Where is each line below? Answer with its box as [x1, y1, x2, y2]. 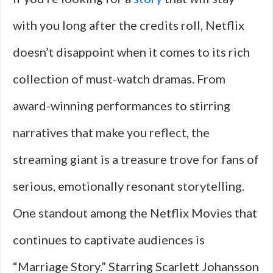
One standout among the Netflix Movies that [13, 205, 257, 220]
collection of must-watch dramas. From [13, 71, 225, 86]
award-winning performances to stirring [13, 98, 230, 113]
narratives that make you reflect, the [13, 125, 210, 140]
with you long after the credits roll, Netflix [13, 18, 244, 32]
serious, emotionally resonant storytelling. [13, 179, 244, 193]
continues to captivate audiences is [13, 232, 205, 247]
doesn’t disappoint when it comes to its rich [13, 44, 250, 59]
